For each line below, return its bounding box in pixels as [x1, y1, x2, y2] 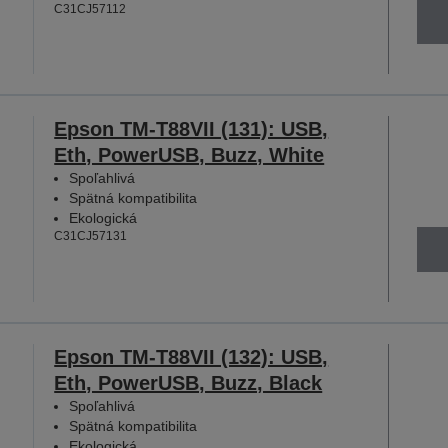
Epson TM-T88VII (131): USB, [54, 118, 329, 141]
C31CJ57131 [54, 229, 128, 244]
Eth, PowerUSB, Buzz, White [54, 144, 325, 167]
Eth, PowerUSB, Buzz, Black [54, 371, 323, 394]
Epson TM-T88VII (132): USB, [54, 345, 329, 368]
